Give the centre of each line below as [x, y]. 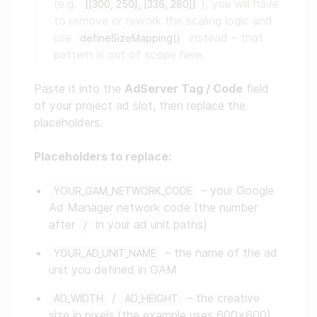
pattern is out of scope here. [129, 55]
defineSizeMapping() [130, 38]
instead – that [224, 38]
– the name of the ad [219, 253]
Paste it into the [79, 89]
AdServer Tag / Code [184, 89]
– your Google [236, 191]
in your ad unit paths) [150, 225]
